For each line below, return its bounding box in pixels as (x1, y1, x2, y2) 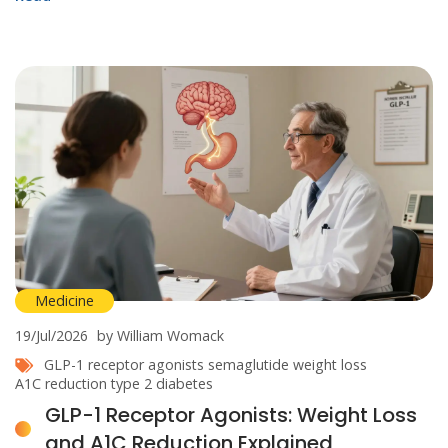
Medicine (35, 290, 94, 310)
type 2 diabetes (111, 373, 213, 393)
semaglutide (208, 354, 289, 374)
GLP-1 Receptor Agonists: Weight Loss (45, 400, 417, 429)
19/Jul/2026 (15, 325, 88, 345)
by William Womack (97, 325, 224, 345)
